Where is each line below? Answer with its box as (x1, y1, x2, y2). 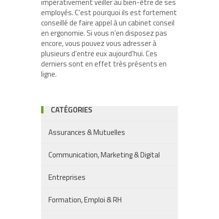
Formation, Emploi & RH (48, 194, 122, 205)
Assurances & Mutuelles (48, 127, 125, 138)
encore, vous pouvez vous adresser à (41, 38, 156, 49)
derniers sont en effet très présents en (41, 58, 167, 69)
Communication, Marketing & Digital (48, 149, 160, 160)
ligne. (41, 68, 57, 80)
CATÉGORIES (51, 104, 92, 115)
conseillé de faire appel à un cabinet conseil (41, 17, 175, 28)
